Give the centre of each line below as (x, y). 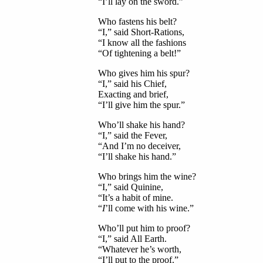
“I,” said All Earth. (132, 239)
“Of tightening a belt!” (139, 53)
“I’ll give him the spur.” (141, 105)
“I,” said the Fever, (132, 136)
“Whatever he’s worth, (139, 249)
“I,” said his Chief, (132, 84)
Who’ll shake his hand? (141, 125)
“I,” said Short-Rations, (141, 32)
